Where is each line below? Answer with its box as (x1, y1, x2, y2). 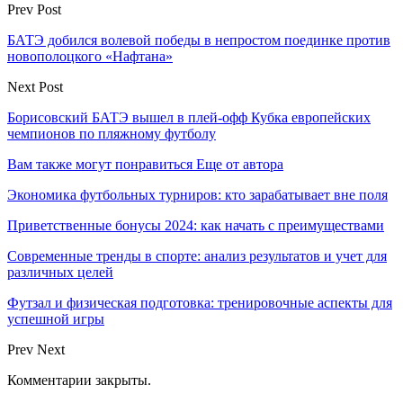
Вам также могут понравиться (7, 156, 193, 172)
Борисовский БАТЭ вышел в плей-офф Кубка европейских (7, 109, 371, 125)
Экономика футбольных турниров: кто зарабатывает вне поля (7, 186, 388, 202)
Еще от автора (196, 156, 283, 172)
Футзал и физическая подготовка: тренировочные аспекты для (7, 294, 392, 310)
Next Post (7, 78, 63, 94)
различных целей (7, 264, 113, 280)
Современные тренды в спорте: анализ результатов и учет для (7, 247, 387, 264)
